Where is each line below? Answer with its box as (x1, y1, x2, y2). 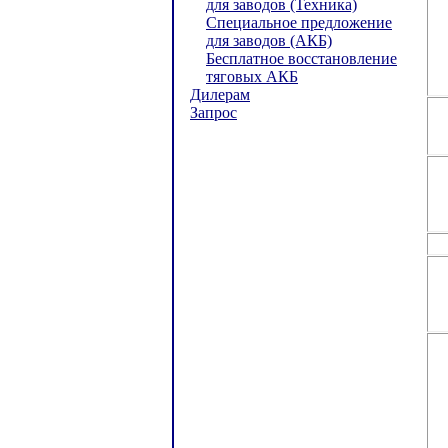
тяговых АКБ (206, 68, 298, 85)
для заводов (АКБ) (206, 32, 332, 49)
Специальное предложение (206, 14, 392, 31)
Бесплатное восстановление (206, 50, 397, 67)
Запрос (190, 104, 237, 121)
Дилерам (190, 86, 250, 103)
